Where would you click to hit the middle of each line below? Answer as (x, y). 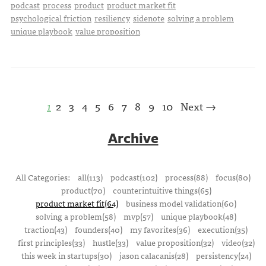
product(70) (83, 190)
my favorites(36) (160, 229)
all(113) (90, 177)
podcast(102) (134, 177)
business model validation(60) (181, 203)
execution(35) (223, 229)
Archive (133, 138)
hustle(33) (110, 243)
